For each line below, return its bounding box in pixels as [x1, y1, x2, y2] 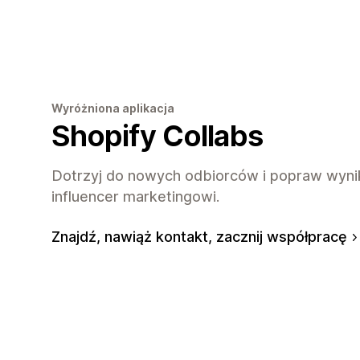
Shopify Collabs [51, 117, 264, 153]
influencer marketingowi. [51, 187, 219, 205]
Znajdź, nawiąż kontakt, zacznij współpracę [51, 227, 347, 245]
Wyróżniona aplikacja [51, 100, 174, 115]
